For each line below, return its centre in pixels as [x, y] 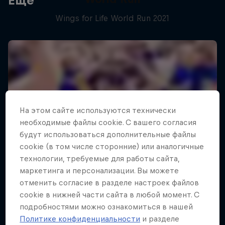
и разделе [160, 219]
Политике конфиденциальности [80, 219]
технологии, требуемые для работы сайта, [100, 159]
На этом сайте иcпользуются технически [98, 110]
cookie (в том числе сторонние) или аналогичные [112, 147]
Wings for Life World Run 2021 [113, 18]
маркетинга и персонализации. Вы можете [99, 171]
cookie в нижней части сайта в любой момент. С [110, 195]
